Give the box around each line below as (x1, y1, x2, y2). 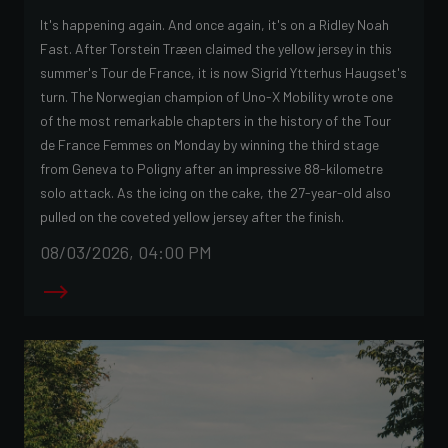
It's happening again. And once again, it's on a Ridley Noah (40, 15, 389, 33)
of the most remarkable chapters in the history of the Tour (40, 111, 391, 129)
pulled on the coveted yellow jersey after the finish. (40, 207, 344, 225)
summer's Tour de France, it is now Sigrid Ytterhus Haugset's (40, 63, 407, 81)
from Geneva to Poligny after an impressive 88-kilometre (40, 159, 383, 177)
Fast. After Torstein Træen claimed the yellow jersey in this (40, 39, 392, 57)
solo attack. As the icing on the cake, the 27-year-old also (40, 183, 391, 201)
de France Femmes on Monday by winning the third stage (40, 135, 379, 153)
